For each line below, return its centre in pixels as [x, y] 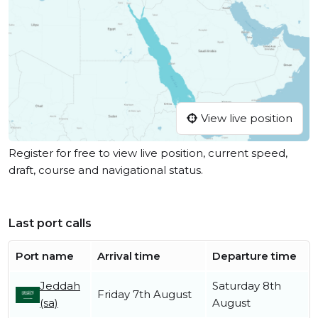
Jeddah [60, 286]
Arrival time [129, 256]
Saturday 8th [247, 286]
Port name [45, 256]
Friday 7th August [144, 295]
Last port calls [50, 224]
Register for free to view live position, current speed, [148, 153]
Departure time [254, 256]
